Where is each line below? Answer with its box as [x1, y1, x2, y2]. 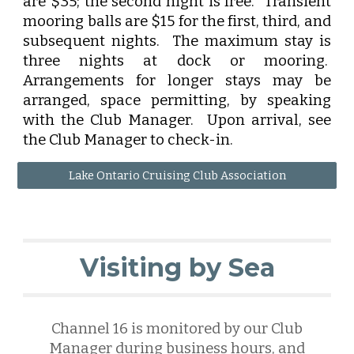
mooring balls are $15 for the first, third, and [23, 13, 331, 30]
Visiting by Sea [79, 252, 275, 283]
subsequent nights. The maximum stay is [23, 32, 331, 50]
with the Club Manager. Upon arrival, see [23, 111, 331, 129]
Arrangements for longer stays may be [23, 72, 331, 89]
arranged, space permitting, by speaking [23, 92, 331, 109]
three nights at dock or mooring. [23, 52, 331, 70]
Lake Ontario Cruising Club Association [68, 168, 286, 183]
